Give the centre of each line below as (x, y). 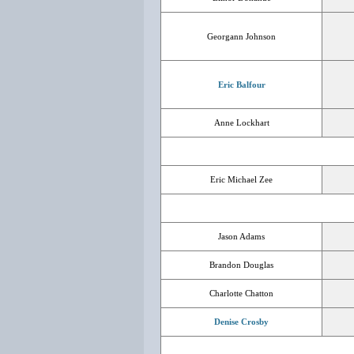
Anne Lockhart (241, 122)
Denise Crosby (241, 322)
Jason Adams (241, 236)
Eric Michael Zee (241, 179)
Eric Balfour (241, 85)
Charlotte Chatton (241, 293)
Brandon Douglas (241, 265)
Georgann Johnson (241, 36)
